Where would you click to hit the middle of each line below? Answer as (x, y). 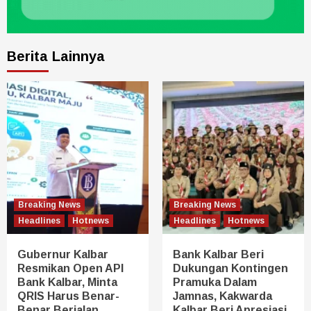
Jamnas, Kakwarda (222, 296)
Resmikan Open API (70, 268)
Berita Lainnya (56, 56)
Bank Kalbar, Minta (67, 282)
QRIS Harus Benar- (68, 296)
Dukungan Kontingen (230, 268)
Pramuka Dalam (215, 282)
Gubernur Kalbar (63, 254)
